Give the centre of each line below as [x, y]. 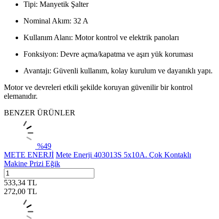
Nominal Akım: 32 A [56, 21]
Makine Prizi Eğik [32, 163]
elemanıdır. [21, 96]
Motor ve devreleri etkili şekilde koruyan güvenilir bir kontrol [98, 87]
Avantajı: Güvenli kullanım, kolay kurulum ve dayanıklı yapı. [118, 70]
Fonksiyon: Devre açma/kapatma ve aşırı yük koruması [108, 54]
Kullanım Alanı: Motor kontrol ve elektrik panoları [101, 37]
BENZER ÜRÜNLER [40, 112]
